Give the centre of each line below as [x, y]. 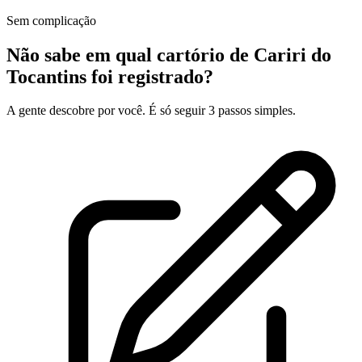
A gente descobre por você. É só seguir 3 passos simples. [151, 111]
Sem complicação [51, 20]
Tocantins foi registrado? [110, 76]
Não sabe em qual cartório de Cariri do [169, 55]
